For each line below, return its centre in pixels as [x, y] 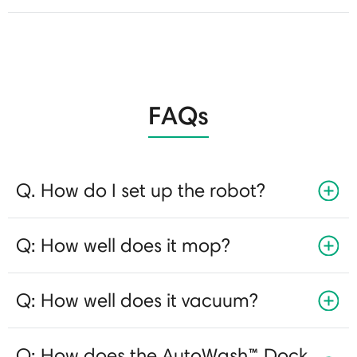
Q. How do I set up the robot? [140, 190]
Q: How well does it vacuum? [137, 300]
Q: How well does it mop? [123, 245]
